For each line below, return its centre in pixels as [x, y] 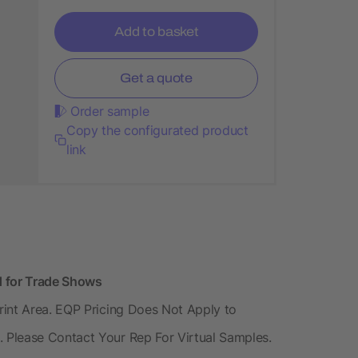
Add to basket [156, 31]
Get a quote [156, 78]
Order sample [110, 111]
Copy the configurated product [157, 130]
